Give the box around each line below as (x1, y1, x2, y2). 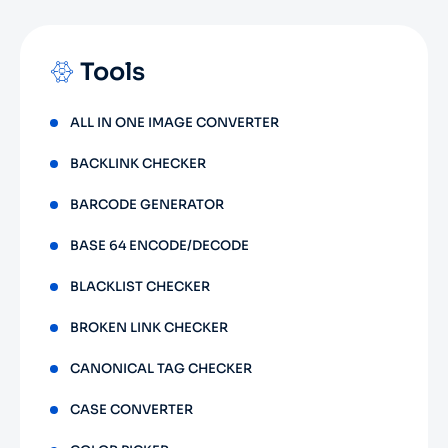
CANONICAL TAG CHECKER (70, 360, 252, 377)
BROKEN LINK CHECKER (70, 319, 228, 336)
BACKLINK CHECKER (70, 155, 206, 172)
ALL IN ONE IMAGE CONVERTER (70, 114, 279, 131)
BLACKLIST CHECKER (70, 278, 210, 295)
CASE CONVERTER (70, 401, 193, 418)
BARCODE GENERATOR (70, 196, 224, 213)
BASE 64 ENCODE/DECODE (70, 237, 249, 254)
